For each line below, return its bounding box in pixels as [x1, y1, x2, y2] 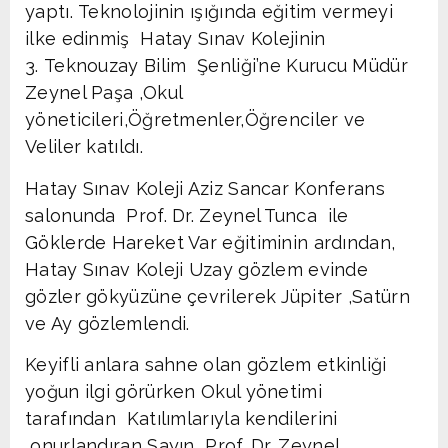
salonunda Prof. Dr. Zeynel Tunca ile [25, 204, 349, 226]
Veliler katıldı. [25, 136, 143, 158]
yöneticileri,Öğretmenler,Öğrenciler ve [25, 109, 366, 131]
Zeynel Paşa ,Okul [25, 82, 183, 104]
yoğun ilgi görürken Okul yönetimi [25, 381, 322, 403]
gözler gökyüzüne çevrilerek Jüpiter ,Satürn [25, 285, 410, 307]
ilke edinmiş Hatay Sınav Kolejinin [25, 28, 326, 50]
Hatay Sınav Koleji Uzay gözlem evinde [25, 258, 374, 280]
